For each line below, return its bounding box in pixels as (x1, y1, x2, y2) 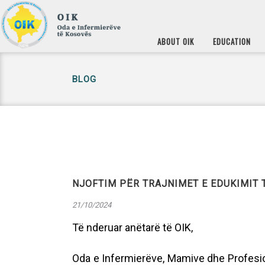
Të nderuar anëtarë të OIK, (72, 221, 193, 234)
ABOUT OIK (157, 35, 194, 47)
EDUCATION (213, 35, 251, 47)
